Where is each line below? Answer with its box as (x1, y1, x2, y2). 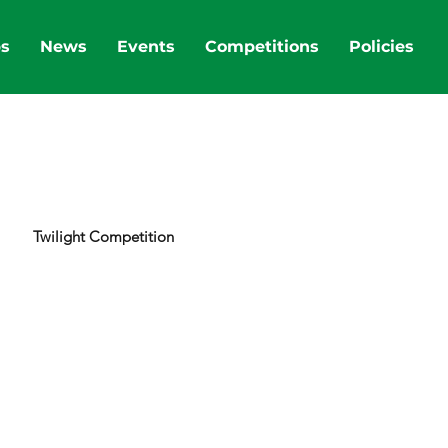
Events (116, 36, 175, 56)
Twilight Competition (33, 226, 174, 246)
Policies (348, 36, 414, 56)
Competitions (204, 36, 319, 56)
